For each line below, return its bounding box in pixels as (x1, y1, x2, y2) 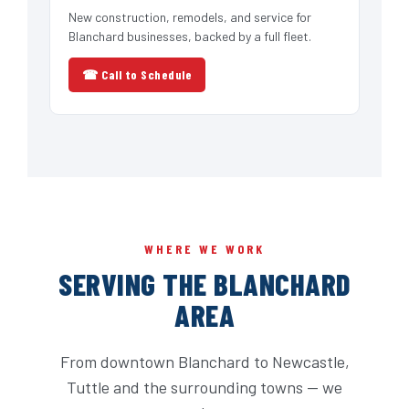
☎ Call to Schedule (82, 67, 192, 83)
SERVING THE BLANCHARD (58, 266, 351, 303)
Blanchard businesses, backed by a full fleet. (68, 28, 311, 45)
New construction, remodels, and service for (68, 9, 311, 26)
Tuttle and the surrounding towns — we (67, 377, 342, 398)
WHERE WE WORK (144, 241, 265, 257)
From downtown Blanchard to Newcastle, (59, 351, 350, 372)
